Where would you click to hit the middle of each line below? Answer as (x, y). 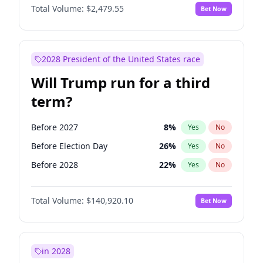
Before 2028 (55, 165)
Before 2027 (55, 127)
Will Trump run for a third (121, 82)
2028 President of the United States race (121, 59)
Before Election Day (69, 146)
